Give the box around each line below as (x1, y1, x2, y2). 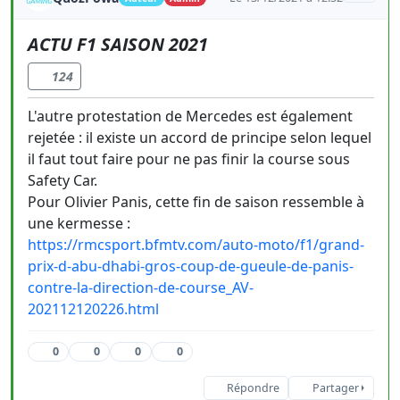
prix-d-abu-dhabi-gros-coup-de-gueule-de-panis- (28, 256, 354, 276)
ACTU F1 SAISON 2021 (28, 32, 208, 56)
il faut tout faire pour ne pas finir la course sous (28, 149, 350, 169)
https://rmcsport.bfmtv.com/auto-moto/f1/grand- (28, 235, 364, 254)
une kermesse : (28, 213, 130, 233)
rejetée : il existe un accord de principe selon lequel (28, 128, 371, 147)
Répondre (226, 380, 279, 396)
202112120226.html (28, 299, 159, 319)
